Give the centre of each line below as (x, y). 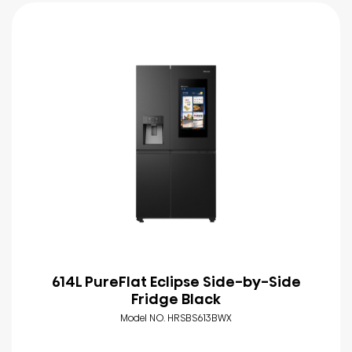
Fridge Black (176, 299)
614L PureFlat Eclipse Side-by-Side (176, 281)
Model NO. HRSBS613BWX (176, 317)
